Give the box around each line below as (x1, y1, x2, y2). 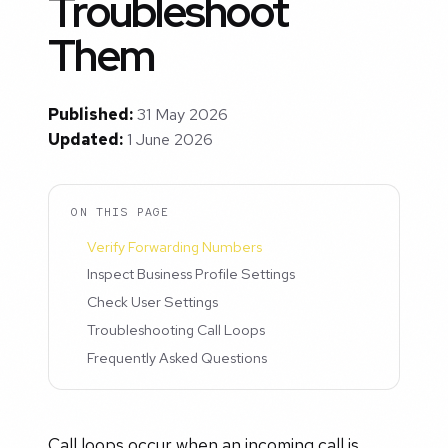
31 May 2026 (137, 104, 228, 126)
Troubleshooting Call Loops (87, 319, 266, 339)
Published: (48, 104, 133, 126)
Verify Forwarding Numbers (87, 236, 263, 256)
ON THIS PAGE (71, 203, 170, 220)
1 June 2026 (127, 129, 213, 151)
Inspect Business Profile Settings (87, 264, 296, 284)
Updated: (48, 129, 123, 151)
